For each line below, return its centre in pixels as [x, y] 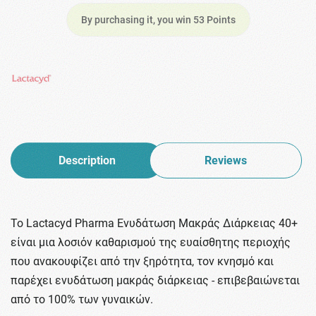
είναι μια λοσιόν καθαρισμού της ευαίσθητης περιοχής [151, 243]
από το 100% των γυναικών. [82, 300]
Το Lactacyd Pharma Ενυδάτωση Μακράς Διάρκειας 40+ [154, 224]
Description [87, 161]
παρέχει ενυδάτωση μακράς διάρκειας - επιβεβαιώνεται [155, 281]
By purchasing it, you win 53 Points [158, 20]
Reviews [225, 161]
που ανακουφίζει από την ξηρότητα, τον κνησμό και [142, 262]
